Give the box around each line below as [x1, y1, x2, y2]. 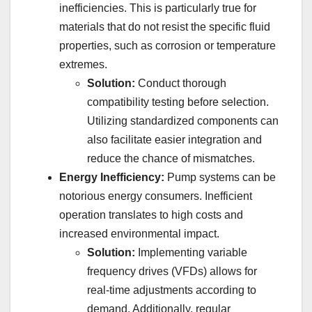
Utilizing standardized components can [87, 115, 279, 127]
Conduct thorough [135, 77, 226, 90]
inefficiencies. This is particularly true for [59, 2, 256, 15]
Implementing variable [135, 247, 247, 259]
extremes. [59, 58, 107, 71]
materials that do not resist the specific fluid [59, 21, 270, 33]
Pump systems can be [164, 171, 276, 184]
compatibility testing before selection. [87, 96, 269, 109]
